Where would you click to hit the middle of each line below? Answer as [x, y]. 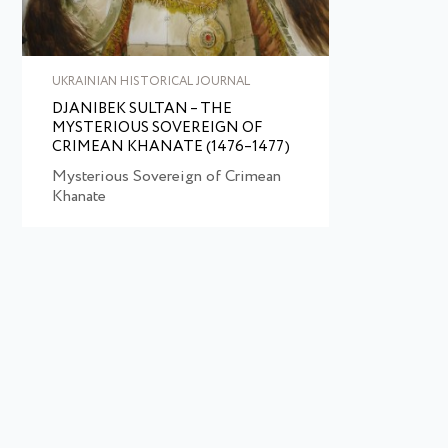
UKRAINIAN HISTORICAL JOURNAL [151, 82]
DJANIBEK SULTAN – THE [142, 109]
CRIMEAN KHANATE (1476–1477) [171, 147]
